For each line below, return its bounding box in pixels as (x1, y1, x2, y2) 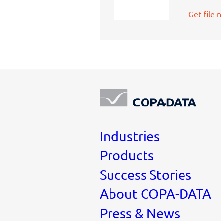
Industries (100, 127, 160, 144)
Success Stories (100, 166, 191, 183)
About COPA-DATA (100, 185, 211, 202)
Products (100, 147, 154, 163)
